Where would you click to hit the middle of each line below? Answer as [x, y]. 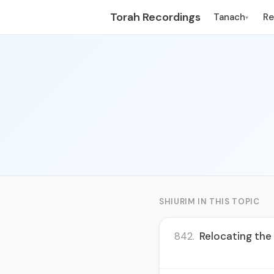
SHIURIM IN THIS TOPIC [209, 202]
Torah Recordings [155, 17]
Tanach [229, 17]
